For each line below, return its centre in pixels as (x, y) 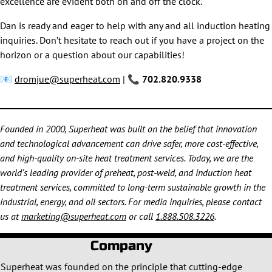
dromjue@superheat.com (67, 79)
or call (141, 216)
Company (121, 246)
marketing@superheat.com (74, 216)
